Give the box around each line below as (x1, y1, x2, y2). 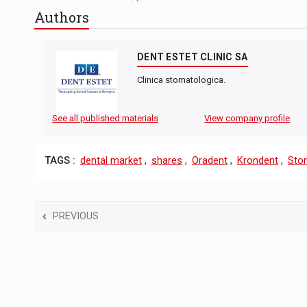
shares (151, 154, 182, 167)
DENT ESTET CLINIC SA (137, 51, 248, 62)
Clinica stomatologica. (137, 74, 225, 85)
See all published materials (52, 112, 159, 123)
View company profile (204, 112, 291, 123)
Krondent (237, 154, 278, 167)
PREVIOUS (53, 210, 99, 223)
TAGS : (45, 154, 75, 167)
